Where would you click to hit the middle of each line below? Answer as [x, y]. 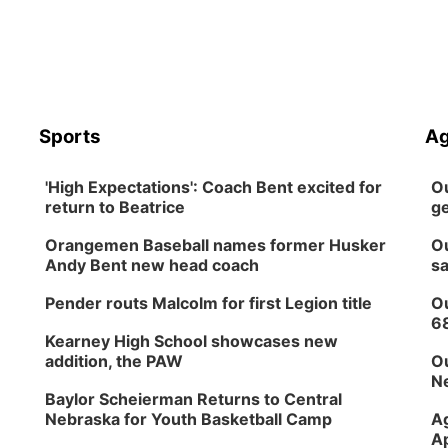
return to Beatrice [115, 207]
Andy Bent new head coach [152, 265]
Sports [70, 136]
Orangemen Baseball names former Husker [216, 245]
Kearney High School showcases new [192, 341]
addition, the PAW [114, 361]
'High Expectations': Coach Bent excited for [214, 187]
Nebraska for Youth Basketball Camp [189, 419]
